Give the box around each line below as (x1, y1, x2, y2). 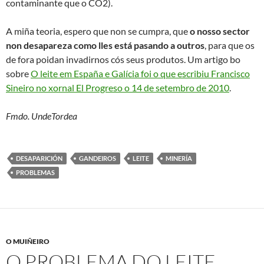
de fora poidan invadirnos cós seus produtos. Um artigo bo (6, 53, 240, 65)
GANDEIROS (79, 154, 116, 162)
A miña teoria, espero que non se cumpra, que (6, 25, 190, 37)
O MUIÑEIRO (6, 236, 49, 246)
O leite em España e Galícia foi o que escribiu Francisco (31, 67, 250, 79)
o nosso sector (190, 25, 250, 37)
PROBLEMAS (16, 168, 55, 176)
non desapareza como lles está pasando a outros (6, 39, 204, 51)
